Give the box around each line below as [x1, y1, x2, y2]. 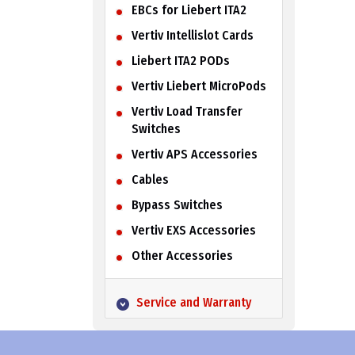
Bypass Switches [131, 197, 223, 212]
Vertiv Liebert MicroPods [131, 78, 266, 94]
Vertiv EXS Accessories [131, 222, 256, 238]
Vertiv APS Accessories [131, 146, 258, 162]
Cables [131, 171, 169, 187]
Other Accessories [131, 247, 233, 263]
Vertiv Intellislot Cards [131, 27, 254, 43]
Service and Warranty [136, 294, 251, 310]
